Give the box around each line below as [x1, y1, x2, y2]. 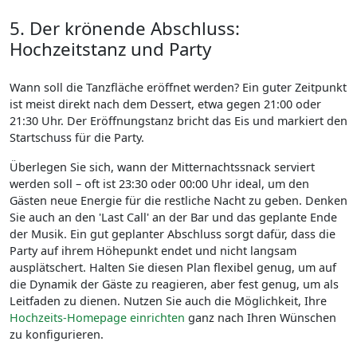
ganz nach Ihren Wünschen [185, 310, 336, 325]
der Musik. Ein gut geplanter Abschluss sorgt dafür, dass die [10, 226, 335, 241]
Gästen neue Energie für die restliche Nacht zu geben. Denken [10, 193, 347, 208]
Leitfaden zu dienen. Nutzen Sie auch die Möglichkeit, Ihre [10, 293, 327, 308]
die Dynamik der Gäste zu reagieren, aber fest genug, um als [10, 277, 339, 292]
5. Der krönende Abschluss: [10, 16, 240, 41]
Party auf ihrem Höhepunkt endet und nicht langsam [10, 243, 296, 258]
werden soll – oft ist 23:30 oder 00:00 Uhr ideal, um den [10, 176, 309, 191]
